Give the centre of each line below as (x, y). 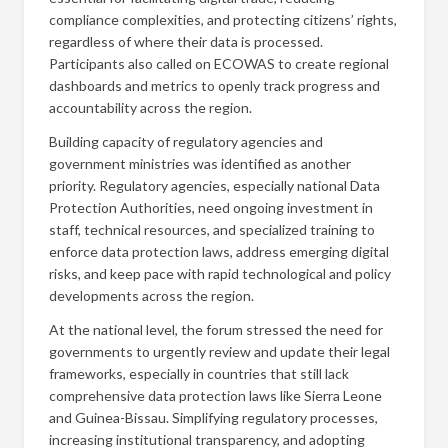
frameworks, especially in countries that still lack (199, 374)
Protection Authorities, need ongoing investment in (211, 208)
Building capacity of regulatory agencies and (186, 142)
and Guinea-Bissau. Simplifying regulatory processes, (213, 418)
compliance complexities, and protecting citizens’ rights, (223, 20)
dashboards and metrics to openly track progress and (214, 86)
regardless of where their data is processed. (186, 42)
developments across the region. (153, 296)
